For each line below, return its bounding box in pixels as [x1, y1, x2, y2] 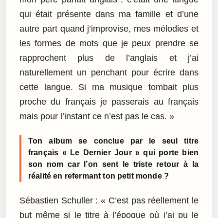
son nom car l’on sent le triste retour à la [28, 160, 199, 169]
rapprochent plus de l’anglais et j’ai [19, 53, 199, 63]
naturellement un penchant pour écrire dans [19, 68, 199, 78]
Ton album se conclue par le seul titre [28, 137, 199, 145]
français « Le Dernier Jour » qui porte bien [28, 148, 199, 157]
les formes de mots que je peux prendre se [19, 38, 199, 49]
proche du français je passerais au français [19, 97, 199, 107]
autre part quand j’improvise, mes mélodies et [19, 24, 199, 34]
